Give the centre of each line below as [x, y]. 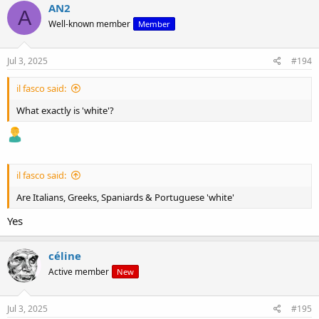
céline [65, 256]
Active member [79, 272]
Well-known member [89, 24]
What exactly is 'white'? [65, 110]
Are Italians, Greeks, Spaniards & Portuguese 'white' [125, 197]
